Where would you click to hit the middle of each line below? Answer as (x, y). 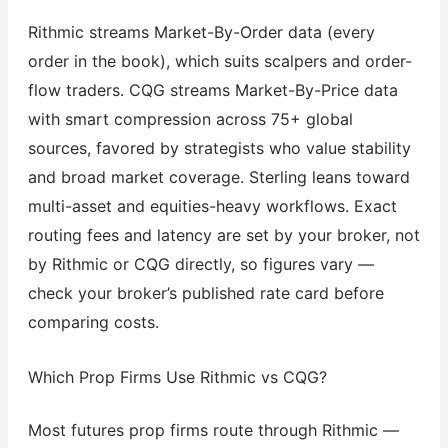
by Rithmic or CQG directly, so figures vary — (200, 263)
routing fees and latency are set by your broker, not (223, 234)
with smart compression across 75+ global (190, 118)
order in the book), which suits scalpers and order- (219, 60)
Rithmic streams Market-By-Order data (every (201, 31)
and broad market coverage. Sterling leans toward (218, 176)
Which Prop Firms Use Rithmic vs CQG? (177, 376)
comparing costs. (93, 321)
